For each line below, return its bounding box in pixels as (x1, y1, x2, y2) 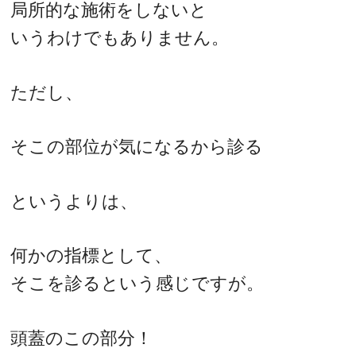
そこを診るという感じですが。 (10, 273, 265, 294)
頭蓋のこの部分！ (10, 327, 153, 348)
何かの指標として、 (10, 246, 172, 266)
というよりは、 (10, 191, 138, 211)
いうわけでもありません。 (10, 27, 230, 48)
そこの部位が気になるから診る (10, 137, 264, 157)
